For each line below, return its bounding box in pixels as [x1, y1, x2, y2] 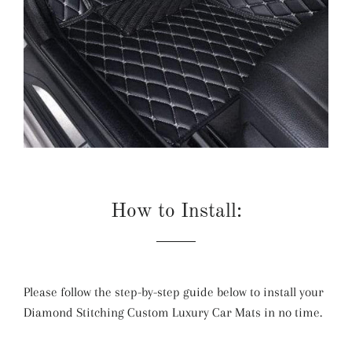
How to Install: [110, 201, 242, 222]
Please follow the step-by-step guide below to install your [24, 284, 324, 299]
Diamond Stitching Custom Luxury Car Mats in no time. [24, 304, 322, 320]
